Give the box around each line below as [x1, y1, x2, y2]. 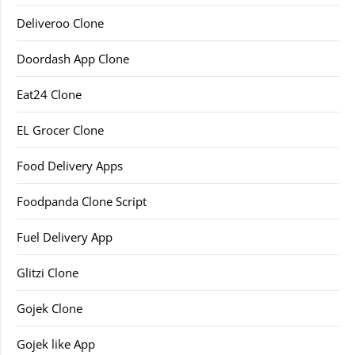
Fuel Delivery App [17, 229, 113, 246]
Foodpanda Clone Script [17, 193, 147, 210]
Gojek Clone [17, 300, 82, 317]
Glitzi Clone [17, 265, 78, 281]
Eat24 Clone [17, 86, 82, 103]
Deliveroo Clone [17, 15, 104, 32]
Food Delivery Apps [17, 158, 123, 174]
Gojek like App [17, 336, 95, 353]
